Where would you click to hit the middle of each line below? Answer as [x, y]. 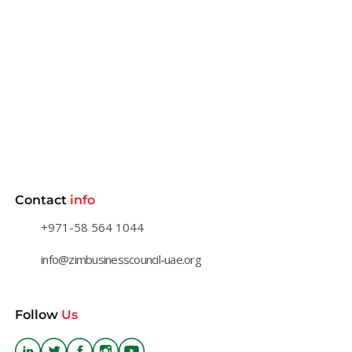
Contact [42, 200]
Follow [38, 315]
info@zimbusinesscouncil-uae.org [121, 259]
